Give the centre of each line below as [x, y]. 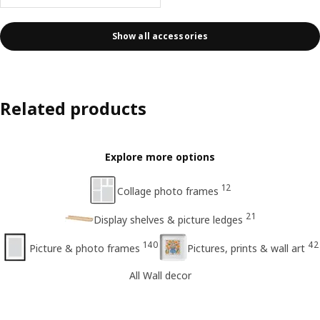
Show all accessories [160, 36]
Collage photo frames [168, 191]
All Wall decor [160, 276]
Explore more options [160, 156]
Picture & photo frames [85, 248]
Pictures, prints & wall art [246, 248]
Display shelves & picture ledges [168, 219]
